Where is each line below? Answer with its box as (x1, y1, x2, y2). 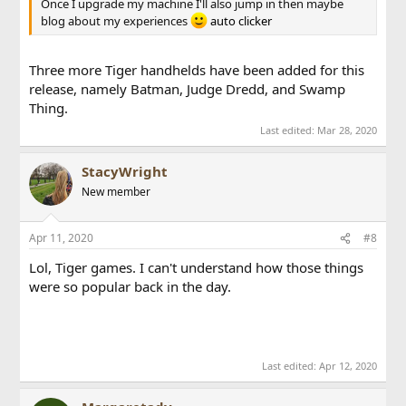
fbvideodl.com (29, 334, 120, 353)
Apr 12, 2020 (318, 358, 377, 372)
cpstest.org (29, 315, 99, 334)
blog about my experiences (41, 12, 191, 29)
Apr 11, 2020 (29, 230, 94, 246)
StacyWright (82, 161, 169, 180)
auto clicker (210, 12, 273, 29)
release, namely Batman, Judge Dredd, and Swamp (29, 80, 346, 99)
